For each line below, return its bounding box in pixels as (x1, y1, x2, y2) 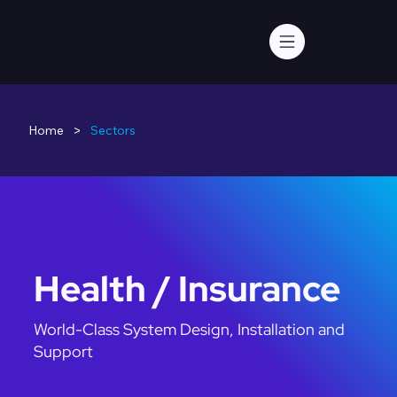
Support (34, 341, 94, 362)
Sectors (90, 121, 136, 138)
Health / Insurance (34, 264, 341, 312)
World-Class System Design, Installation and (34, 319, 346, 340)
